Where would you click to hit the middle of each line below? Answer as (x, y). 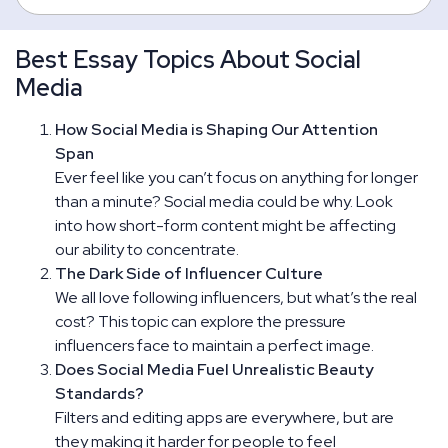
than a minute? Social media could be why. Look (224, 201)
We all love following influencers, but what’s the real (236, 297)
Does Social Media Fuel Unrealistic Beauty (214, 369)
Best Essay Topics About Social (188, 59)
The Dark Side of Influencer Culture (189, 273)
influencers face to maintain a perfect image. (214, 345)
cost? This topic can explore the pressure (200, 321)
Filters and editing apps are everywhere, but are (224, 417)
